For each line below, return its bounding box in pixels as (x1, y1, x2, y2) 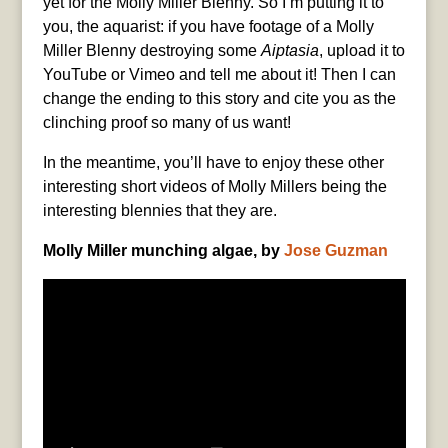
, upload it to (318, 41, 405, 59)
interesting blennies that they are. (42, 201, 277, 219)
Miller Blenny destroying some (42, 41, 261, 59)
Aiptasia (260, 41, 319, 59)
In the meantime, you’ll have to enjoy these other (42, 153, 384, 171)
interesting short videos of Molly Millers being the (42, 177, 387, 195)
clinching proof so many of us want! (42, 113, 291, 131)
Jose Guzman (283, 241, 388, 259)
